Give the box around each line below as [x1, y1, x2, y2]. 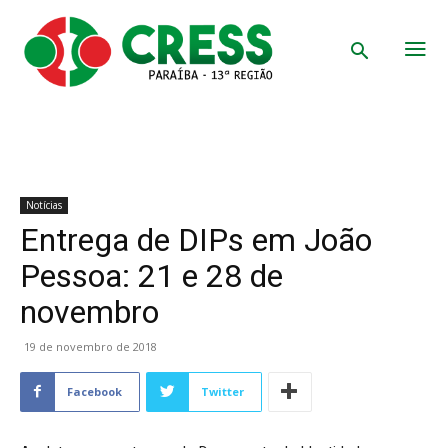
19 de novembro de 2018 [24, 338, 157, 354]
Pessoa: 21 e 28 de [20, 256, 283, 295]
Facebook [67, 383, 122, 399]
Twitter [201, 383, 244, 399]
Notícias [26, 197, 62, 212]
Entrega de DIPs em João [20, 220, 372, 259]
